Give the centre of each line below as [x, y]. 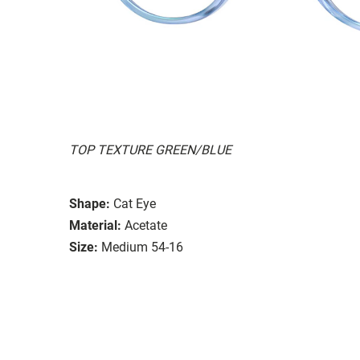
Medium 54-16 [142, 247]
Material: [95, 225]
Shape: [90, 203]
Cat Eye [135, 203]
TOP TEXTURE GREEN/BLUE [150, 149]
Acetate [146, 225]
